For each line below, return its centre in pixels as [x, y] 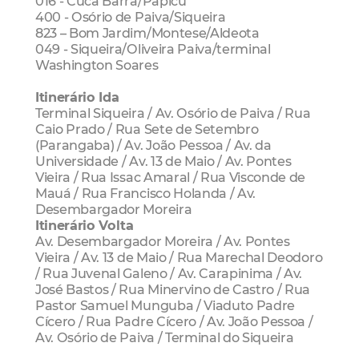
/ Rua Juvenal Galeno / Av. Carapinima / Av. [169, 273]
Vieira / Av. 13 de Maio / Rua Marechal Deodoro [179, 257]
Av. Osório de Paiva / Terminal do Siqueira [165, 337]
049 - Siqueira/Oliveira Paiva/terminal [153, 48]
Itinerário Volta [85, 225]
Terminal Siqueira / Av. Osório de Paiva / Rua [173, 113]
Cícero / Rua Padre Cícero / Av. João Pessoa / [174, 321]
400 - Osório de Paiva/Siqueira [131, 16]
